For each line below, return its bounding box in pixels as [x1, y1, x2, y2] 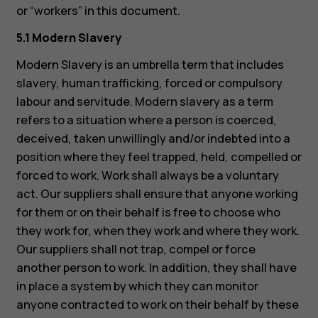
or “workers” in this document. [16, 2, 180, 18]
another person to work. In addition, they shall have [16, 260, 297, 276]
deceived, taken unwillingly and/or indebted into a [16, 131, 290, 147]
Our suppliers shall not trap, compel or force [16, 241, 256, 258]
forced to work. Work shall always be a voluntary [16, 168, 279, 184]
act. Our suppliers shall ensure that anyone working [16, 186, 298, 202]
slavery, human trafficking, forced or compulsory [16, 75, 283, 92]
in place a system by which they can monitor [16, 278, 258, 295]
